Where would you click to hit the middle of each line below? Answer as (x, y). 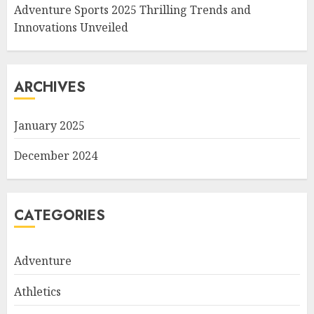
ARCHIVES (50, 88)
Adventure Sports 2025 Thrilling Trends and (132, 10)
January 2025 (49, 126)
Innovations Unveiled (71, 28)
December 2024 (56, 156)
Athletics (37, 292)
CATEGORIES (60, 216)
